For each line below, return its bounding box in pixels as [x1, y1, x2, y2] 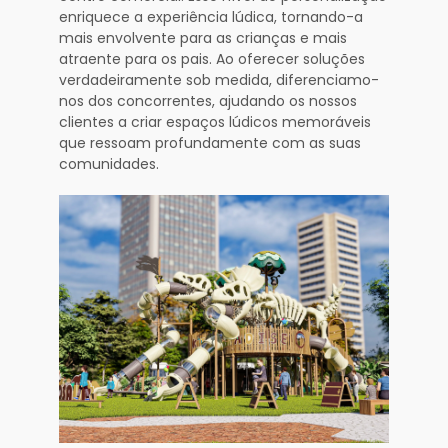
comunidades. [59, 154, 159, 175]
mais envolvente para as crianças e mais [59, 28, 347, 49]
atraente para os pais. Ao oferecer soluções [59, 49, 365, 70]
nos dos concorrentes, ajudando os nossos [59, 91, 357, 112]
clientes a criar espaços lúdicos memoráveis [59, 112, 371, 133]
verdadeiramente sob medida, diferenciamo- [59, 70, 379, 91]
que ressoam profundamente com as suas [59, 133, 361, 154]
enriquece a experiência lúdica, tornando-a [59, 7, 363, 28]
